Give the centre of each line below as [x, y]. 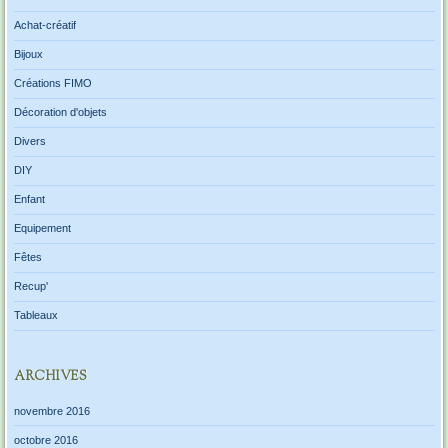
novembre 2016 [51, 410]
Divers [29, 141]
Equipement [42, 228]
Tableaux [35, 315]
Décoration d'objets [60, 112]
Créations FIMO [52, 83]
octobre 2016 [45, 439]
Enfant [29, 199]
